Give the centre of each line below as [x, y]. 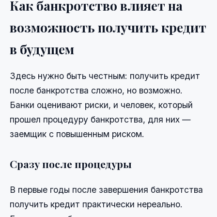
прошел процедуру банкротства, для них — [100, 119]
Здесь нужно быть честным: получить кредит [105, 76]
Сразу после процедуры [71, 163]
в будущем [42, 49]
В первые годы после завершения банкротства [106, 189]
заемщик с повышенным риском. [77, 134]
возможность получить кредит [108, 27]
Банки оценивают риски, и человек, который [101, 105]
